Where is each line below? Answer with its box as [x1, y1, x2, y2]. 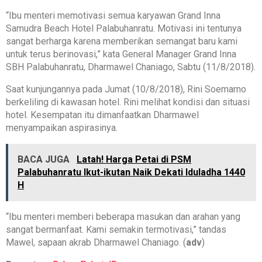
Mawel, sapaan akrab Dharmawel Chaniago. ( [6, 237, 186, 249]
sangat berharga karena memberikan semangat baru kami [6, 36, 237, 47]
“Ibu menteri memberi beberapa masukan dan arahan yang [6, 211, 240, 223]
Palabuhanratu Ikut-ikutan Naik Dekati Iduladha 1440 [18, 167, 245, 178]
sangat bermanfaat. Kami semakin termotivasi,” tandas [6, 224, 226, 236]
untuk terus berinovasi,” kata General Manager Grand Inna [6, 49, 236, 60]
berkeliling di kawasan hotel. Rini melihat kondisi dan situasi [6, 96, 250, 108]
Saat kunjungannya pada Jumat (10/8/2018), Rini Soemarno [6, 84, 246, 95]
